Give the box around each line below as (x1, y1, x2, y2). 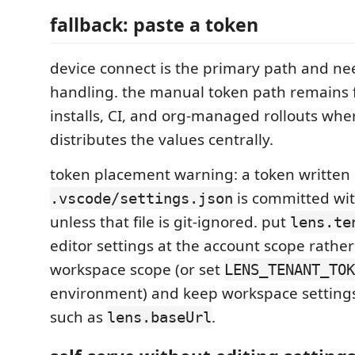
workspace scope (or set (50, 259, 224, 280)
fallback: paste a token (50, 12, 258, 37)
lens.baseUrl (107, 308, 212, 326)
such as (50, 307, 107, 327)
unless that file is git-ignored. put (50, 212, 290, 232)
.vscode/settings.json (50, 189, 233, 207)
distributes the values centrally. (50, 129, 273, 150)
